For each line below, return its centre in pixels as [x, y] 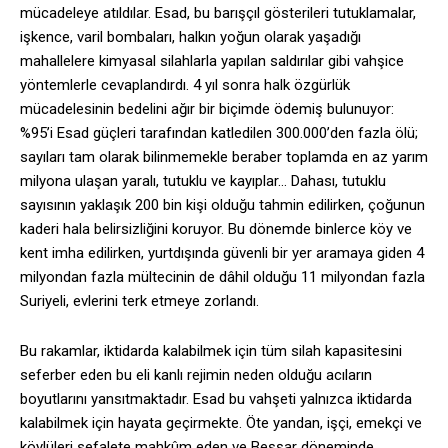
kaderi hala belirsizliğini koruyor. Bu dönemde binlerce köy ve [216, 229]
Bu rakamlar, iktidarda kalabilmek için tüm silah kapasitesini [211, 351]
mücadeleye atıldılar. [85, 13]
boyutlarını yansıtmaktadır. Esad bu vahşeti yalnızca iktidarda [216, 399]
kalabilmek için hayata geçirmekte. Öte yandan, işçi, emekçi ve [221, 423]
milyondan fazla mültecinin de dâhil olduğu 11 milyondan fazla [222, 277]
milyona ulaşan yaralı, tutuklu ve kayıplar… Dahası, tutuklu [203, 181]
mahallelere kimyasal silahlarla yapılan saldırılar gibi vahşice [212, 61]
